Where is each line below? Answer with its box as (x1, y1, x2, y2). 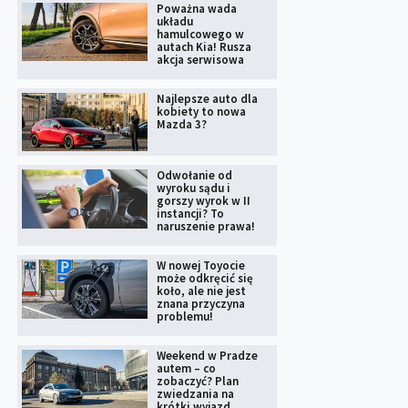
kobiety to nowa (156, 103, 246, 119)
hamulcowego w (156, 25, 244, 42)
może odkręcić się (156, 270, 253, 287)
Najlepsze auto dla (156, 90, 258, 107)
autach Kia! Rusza (156, 38, 251, 55)
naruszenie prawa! (156, 219, 255, 235)
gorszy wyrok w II (156, 193, 250, 209)
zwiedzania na (156, 386, 234, 403)
